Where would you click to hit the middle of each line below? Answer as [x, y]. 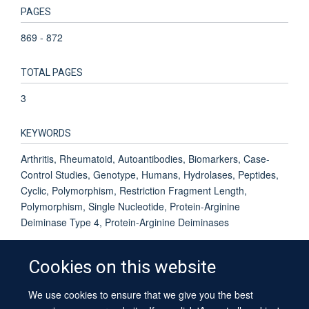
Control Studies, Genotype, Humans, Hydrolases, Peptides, [150, 174]
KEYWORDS [46, 133]
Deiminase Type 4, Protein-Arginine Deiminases [125, 222]
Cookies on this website [122, 267]
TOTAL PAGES [52, 72]
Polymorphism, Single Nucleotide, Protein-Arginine [130, 206]
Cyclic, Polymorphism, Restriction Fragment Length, [134, 190]
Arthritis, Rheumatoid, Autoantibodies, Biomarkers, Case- [145, 158]
